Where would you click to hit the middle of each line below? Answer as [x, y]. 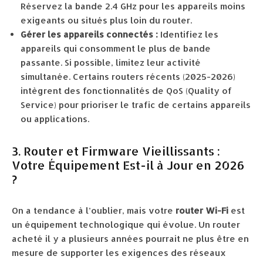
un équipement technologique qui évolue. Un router [126, 225]
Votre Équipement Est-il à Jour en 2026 [128, 165]
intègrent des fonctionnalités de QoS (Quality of [126, 91]
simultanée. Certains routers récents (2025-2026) [128, 77]
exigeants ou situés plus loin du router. [106, 20]
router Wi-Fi [202, 210]
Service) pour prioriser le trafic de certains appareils [136, 105]
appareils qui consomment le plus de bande [116, 48]
